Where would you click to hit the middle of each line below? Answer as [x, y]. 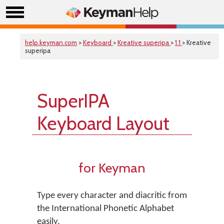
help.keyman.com [51, 42]
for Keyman [112, 168]
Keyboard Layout [103, 123]
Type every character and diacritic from [112, 196]
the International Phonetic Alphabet [105, 209]
